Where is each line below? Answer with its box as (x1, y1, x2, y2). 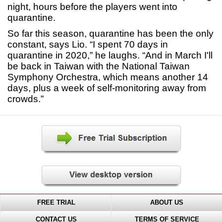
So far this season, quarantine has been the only (7, 28, 214, 39)
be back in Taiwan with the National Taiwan (7, 61, 190, 72)
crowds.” (7, 94, 44, 105)
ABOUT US (150, 199, 183, 207)
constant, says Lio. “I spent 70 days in (7, 39, 168, 50)
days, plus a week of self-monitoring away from (7, 83, 206, 94)
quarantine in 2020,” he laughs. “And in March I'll (7, 50, 213, 61)
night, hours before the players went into (7, 1, 177, 12)
